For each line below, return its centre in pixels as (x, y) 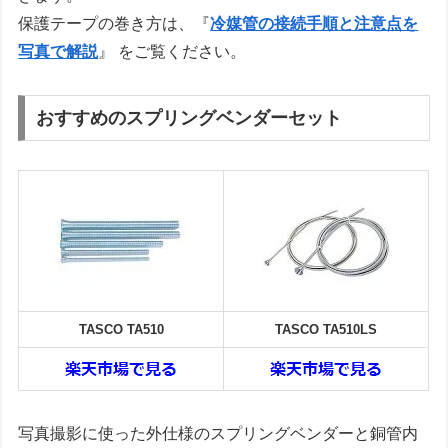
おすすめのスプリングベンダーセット (189, 117)
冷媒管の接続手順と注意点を (314, 24)
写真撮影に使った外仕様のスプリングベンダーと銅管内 (218, 433)
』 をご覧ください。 (172, 52)
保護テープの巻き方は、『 (114, 24)
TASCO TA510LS (326, 329)
